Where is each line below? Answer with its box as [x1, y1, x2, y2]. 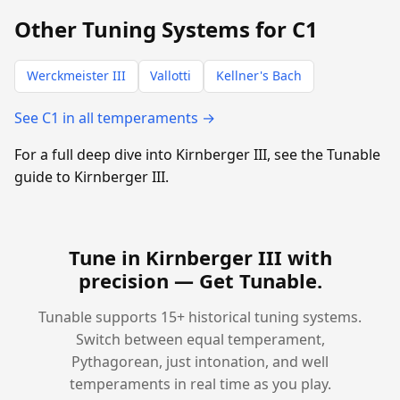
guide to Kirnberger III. [14, 166, 169, 187]
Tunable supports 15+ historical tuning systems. [38, 306, 362, 327]
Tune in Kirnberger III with [68, 243, 332, 271]
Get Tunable [198, 266, 317, 294]
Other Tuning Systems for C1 [14, 14, 318, 45]
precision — [78, 266, 199, 294]
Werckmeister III [26, 67, 126, 85]
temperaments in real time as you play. [69, 373, 331, 394]
